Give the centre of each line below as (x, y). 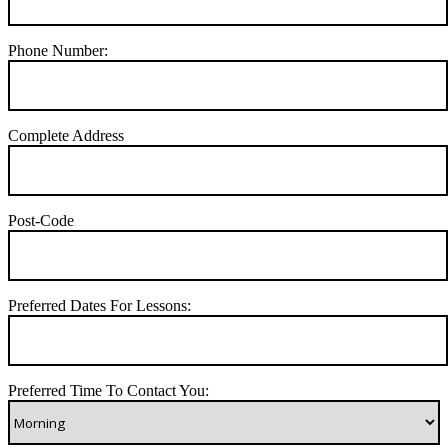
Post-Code (41, 221)
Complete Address (66, 136)
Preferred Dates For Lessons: (99, 306)
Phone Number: (58, 51)
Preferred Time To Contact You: (108, 391)
